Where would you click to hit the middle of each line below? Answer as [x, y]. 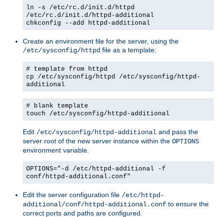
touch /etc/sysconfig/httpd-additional [98, 113]
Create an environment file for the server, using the [101, 41]
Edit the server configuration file [72, 194]
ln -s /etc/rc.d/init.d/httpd [80, 7]
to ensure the [187, 204]
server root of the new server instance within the [97, 141]
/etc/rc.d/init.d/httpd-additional [90, 15]
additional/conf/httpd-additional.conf [94, 204]
